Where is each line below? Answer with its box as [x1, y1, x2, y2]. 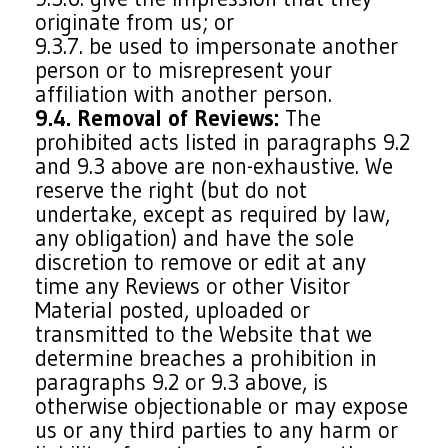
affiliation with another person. [35, 80, 333, 108]
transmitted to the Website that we [35, 320, 373, 348]
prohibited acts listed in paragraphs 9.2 [35, 128, 411, 156]
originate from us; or [35, 8, 235, 36]
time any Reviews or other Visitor [35, 272, 351, 300]
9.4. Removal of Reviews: [35, 104, 280, 132]
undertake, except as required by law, [35, 200, 391, 228]
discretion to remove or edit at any [35, 248, 367, 276]
